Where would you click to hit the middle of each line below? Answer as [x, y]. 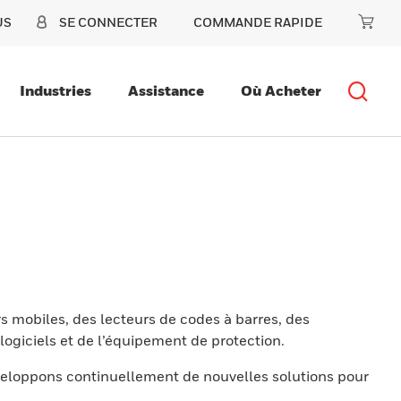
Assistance [166, 90]
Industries [55, 90]
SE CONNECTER [108, 22]
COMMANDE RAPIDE [258, 22]
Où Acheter [281, 90]
